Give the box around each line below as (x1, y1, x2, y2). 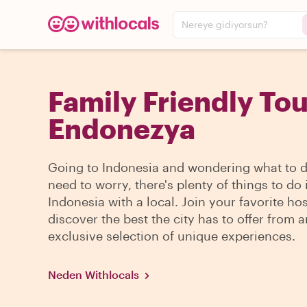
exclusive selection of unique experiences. (48, 228, 295, 243)
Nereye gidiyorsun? (182, 19, 268, 30)
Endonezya (48, 112, 195, 145)
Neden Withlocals (48, 268, 139, 281)
